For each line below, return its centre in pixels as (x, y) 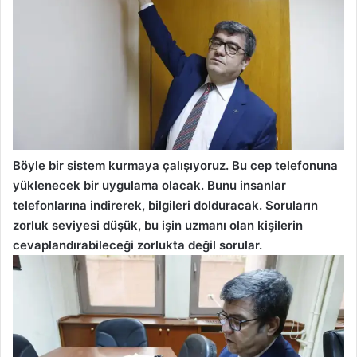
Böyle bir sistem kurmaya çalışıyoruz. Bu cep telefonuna (175, 165)
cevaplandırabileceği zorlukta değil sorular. (137, 245)
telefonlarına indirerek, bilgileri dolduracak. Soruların (165, 205)
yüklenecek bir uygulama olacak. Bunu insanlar (149, 185)
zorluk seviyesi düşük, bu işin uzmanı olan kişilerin (158, 225)
